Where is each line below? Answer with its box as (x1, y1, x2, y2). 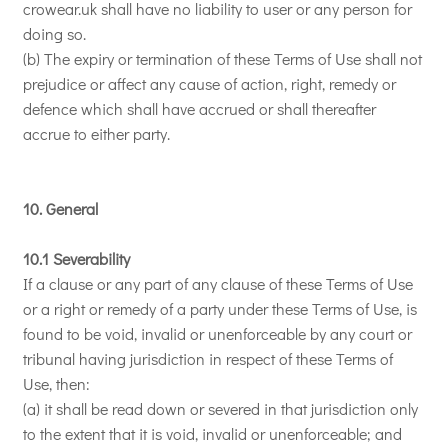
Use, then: (23, 373, 90, 394)
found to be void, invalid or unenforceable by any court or (23, 323, 412, 344)
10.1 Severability (23, 248, 130, 269)
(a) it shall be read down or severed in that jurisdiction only (23, 398, 418, 419)
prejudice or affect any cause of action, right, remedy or (23, 73, 396, 94)
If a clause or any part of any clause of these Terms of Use (23, 273, 413, 294)
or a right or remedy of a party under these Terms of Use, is (23, 298, 417, 319)
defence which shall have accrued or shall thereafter (23, 98, 376, 119)
